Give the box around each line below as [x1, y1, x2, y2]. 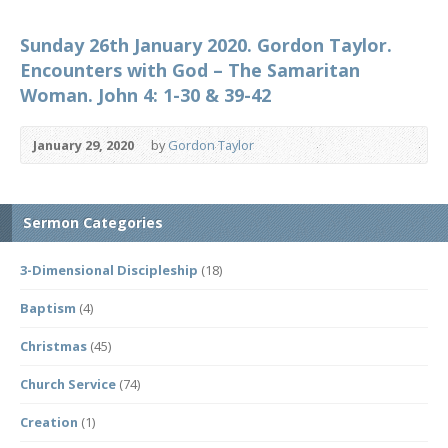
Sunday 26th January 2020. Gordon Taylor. [20, 33, 392, 57]
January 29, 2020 [33, 136, 134, 154]
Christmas [20, 337, 87, 355]
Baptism [20, 299, 76, 317]
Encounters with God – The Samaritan [20, 58, 360, 82]
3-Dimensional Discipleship [20, 261, 198, 279]
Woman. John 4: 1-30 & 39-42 [20, 83, 271, 107]
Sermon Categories [23, 213, 163, 232]
